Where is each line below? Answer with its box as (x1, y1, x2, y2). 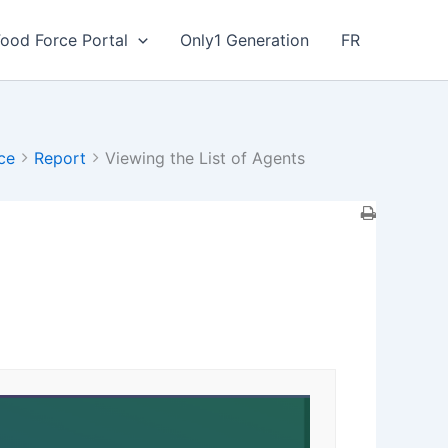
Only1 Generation (180, 30, 309, 50)
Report (34, 148, 86, 168)
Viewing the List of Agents (105, 148, 305, 168)
